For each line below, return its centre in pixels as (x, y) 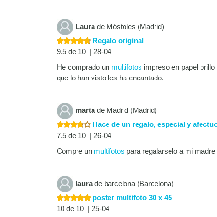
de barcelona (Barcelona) (133, 184)
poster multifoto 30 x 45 (131, 198)
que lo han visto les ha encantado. (110, 78)
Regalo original (117, 41)
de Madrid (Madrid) (126, 110)
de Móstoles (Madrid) (130, 27)
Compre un (75, 151)
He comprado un (84, 67)
